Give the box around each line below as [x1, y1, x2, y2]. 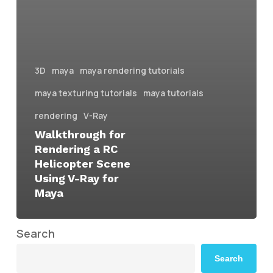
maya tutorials [143, 87, 204, 99]
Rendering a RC [34, 142, 118, 155]
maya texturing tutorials [34, 87, 137, 99]
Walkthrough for [34, 127, 126, 141]
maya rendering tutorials [79, 64, 185, 76]
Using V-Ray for [34, 171, 119, 185]
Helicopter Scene [34, 157, 130, 170]
